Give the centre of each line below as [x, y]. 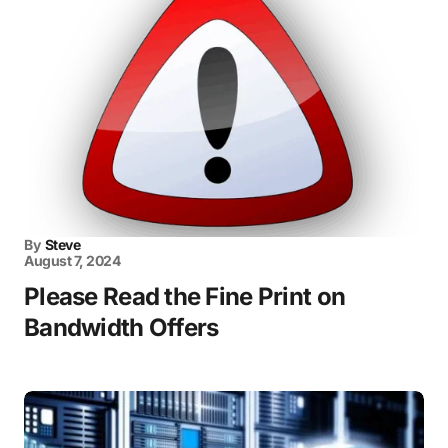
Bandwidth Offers [121, 327]
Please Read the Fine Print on [185, 296]
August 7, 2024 [72, 260]
